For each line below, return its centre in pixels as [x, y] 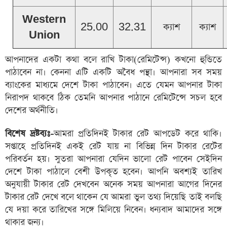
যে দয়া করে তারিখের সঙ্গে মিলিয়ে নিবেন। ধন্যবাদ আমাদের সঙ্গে [113, 210]
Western [44, 20]
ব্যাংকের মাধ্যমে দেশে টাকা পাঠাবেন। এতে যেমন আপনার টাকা [113, 85]
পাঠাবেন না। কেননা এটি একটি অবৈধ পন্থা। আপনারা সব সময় [113, 72]
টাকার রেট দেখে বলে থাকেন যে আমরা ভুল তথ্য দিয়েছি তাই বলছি [113, 197]
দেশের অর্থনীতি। [32, 110]
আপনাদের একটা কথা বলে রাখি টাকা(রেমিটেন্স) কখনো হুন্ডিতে [113, 60]
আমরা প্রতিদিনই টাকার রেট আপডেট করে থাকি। [138, 134]
